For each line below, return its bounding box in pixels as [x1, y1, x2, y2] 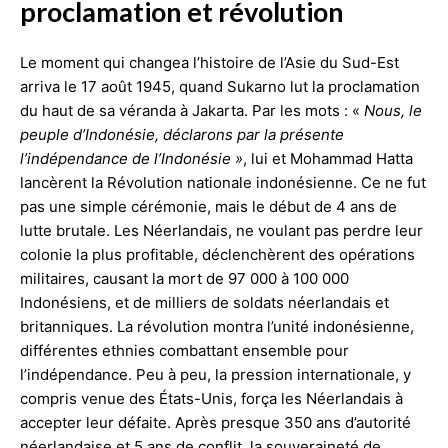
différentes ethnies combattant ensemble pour [20, 340, 349, 360]
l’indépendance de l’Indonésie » [20, 148, 243, 168]
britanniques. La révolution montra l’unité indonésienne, [20, 316, 414, 336]
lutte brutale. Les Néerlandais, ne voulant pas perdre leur [20, 220, 423, 240]
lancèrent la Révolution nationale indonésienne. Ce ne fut [20, 172, 426, 192]
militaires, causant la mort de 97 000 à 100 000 [20, 268, 349, 288]
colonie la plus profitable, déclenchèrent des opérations [20, 244, 415, 264]
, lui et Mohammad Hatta [243, 148, 413, 168]
